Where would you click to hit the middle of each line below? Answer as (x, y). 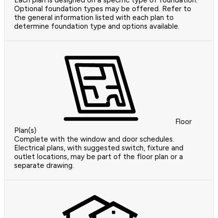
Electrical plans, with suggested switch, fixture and (99, 148)
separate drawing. (44, 166)
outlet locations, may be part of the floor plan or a (99, 157)
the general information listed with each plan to (94, 18)
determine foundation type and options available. (97, 27)
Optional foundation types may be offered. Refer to (103, 9)
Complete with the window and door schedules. (94, 139)
